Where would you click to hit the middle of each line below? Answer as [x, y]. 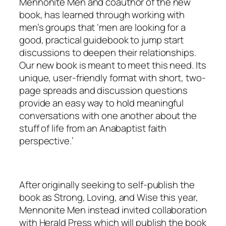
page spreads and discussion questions [104, 91]
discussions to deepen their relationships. [108, 53]
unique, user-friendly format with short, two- [112, 78]
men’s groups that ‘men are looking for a [102, 27]
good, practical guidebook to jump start [102, 40]
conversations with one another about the [108, 116]
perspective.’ [46, 141]
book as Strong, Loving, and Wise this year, [109, 197]
